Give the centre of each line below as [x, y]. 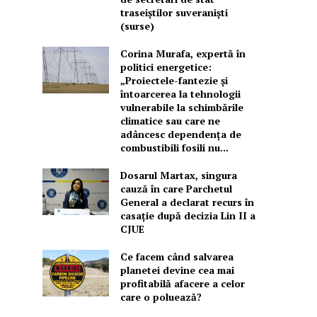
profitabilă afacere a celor [182, 284]
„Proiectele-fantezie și [174, 81]
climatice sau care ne [170, 121]
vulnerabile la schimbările [181, 108]
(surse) [137, 26]
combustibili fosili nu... [174, 148]
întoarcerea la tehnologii [180, 94]
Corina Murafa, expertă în [183, 54]
